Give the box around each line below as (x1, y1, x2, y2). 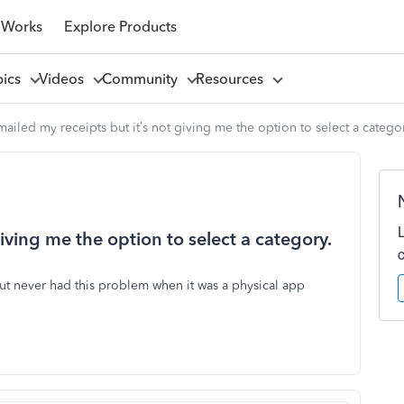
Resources (195, 69, 271, 87)
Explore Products (63, 17, 177, 35)
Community (101, 69, 185, 87)
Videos (38, 69, 91, 87)
